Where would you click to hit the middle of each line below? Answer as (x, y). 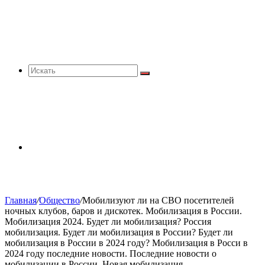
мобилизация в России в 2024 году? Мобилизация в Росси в (126, 243)
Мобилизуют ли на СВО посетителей (158, 200)
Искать (157, 77)
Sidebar (42, 146)
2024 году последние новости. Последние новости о (111, 253)
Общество (59, 200)
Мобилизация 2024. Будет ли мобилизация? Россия (108, 222)
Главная (21, 200)
